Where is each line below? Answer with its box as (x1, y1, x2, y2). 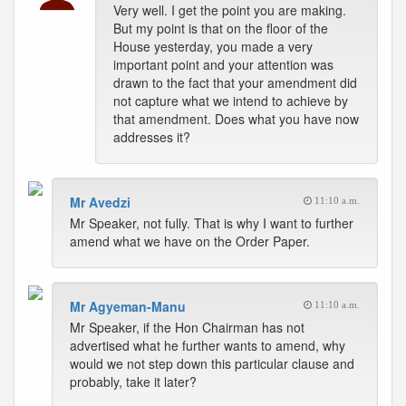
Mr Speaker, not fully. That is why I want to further (70, 214, 353, 232)
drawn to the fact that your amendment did (113, 73, 357, 92)
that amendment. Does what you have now (113, 110, 359, 128)
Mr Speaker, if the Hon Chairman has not (70, 318, 304, 336)
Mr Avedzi (70, 193, 130, 211)
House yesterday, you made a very (113, 37, 313, 55)
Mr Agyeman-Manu (70, 297, 186, 315)
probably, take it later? (70, 372, 197, 391)
